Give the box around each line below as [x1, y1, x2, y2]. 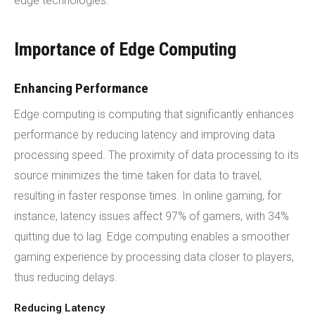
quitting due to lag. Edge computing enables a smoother [14, 230, 290, 243]
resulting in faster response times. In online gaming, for [14, 189, 281, 202]
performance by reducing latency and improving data [14, 128, 275, 141]
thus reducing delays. [14, 271, 117, 284]
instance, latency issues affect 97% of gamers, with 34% [14, 210, 289, 223]
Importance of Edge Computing [14, 39, 236, 60]
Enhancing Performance [14, 80, 148, 96]
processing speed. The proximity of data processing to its [14, 148, 299, 162]
